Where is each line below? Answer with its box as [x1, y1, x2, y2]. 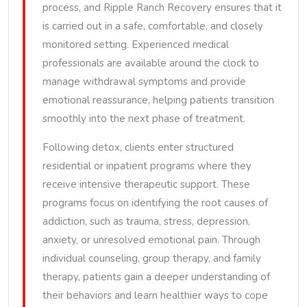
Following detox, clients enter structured [42, 140, 234, 154]
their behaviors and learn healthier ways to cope [42, 288, 268, 302]
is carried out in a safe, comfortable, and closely [42, 19, 263, 33]
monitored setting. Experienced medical [42, 38, 229, 51]
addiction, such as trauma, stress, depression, [42, 214, 250, 228]
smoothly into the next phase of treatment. [42, 112, 245, 125]
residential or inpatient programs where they [42, 159, 251, 173]
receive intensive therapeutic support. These [42, 177, 250, 191]
